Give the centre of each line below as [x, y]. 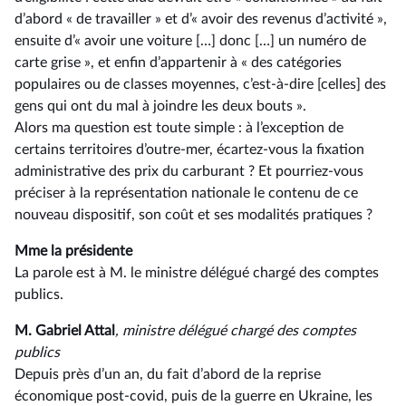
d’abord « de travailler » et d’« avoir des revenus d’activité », [201, 19]
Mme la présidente [73, 251]
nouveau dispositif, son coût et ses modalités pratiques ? [193, 215]
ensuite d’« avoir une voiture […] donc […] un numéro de [190, 41]
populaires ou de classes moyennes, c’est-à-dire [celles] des [200, 84]
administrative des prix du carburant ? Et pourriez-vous [189, 171]
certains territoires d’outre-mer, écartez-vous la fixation [189, 150]
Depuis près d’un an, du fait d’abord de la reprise [168, 374]
